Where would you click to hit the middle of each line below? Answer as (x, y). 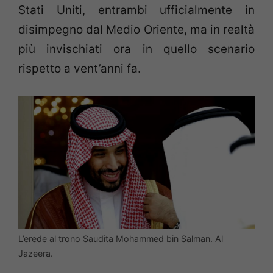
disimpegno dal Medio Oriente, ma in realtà (136, 29)
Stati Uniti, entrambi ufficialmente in (136, 10)
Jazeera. (36, 253)
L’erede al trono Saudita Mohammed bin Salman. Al (121, 239)
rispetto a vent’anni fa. (80, 68)
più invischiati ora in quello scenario (136, 49)
